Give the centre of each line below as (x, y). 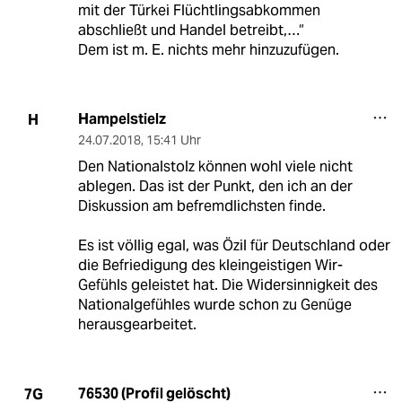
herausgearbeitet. (137, 325)
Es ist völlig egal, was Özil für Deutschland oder (234, 246)
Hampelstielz (122, 119)
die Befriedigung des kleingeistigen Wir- (210, 266)
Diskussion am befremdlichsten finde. (201, 206)
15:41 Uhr (173, 140)
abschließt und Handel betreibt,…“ (191, 31)
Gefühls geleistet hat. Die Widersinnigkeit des (227, 285)
